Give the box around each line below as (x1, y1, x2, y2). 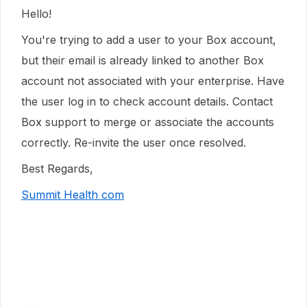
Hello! (21, 7, 51, 21)
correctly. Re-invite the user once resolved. (21, 136, 246, 149)
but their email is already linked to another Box (21, 53, 264, 67)
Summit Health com (21, 188, 124, 201)
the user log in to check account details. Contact (21, 95, 273, 108)
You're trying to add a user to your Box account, (21, 33, 276, 47)
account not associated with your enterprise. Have (21, 74, 284, 88)
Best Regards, (21, 162, 93, 175)
